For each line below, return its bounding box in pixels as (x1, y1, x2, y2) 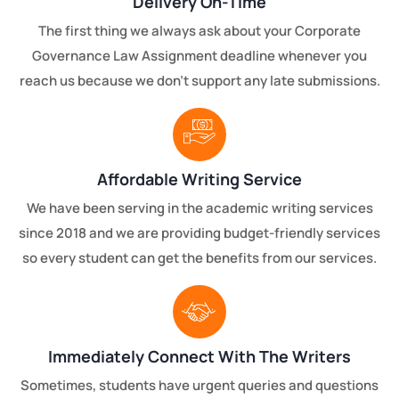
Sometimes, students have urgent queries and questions (20, 375, 379, 395)
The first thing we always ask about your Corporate (38, 20, 361, 40)
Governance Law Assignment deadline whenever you (32, 45, 367, 65)
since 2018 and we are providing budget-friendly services (19, 223, 380, 242)
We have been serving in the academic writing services (26, 198, 373, 217)
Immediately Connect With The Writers (48, 345, 351, 367)
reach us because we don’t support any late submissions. (19, 70, 380, 90)
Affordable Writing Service (97, 167, 302, 190)
